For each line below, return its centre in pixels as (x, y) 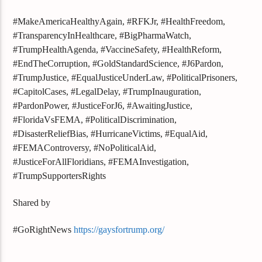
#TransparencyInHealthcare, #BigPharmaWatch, (102, 35)
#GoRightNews (44, 230)
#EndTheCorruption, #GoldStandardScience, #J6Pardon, (118, 63)
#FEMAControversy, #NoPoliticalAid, (85, 147)
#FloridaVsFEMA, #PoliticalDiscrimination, (95, 119)
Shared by (32, 203)
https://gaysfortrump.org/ (119, 230)
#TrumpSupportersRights (60, 175)
